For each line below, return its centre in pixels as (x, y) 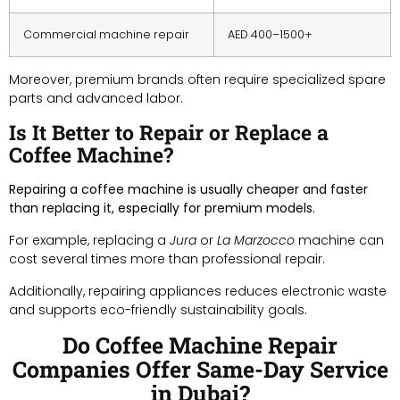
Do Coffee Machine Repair (200, 345)
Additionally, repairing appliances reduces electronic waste (198, 291)
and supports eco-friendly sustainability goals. (158, 309)
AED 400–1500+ (270, 34)
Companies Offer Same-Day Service (200, 369)
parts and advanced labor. (96, 98)
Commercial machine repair (106, 34)
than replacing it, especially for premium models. (162, 208)
